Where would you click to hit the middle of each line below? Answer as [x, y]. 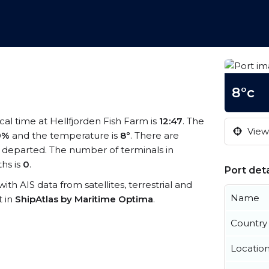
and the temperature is [65, 135]
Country [249, 223]
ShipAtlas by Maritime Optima [84, 199]
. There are [155, 135]
